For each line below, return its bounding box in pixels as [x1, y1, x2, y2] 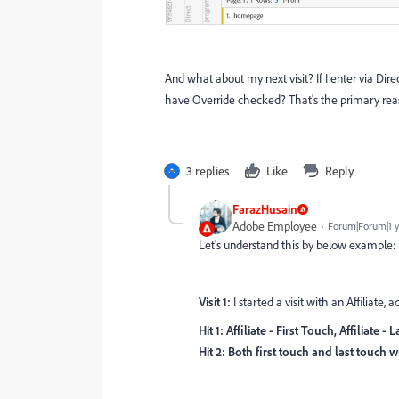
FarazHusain [232, 201, 297, 217]
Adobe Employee [232, 218, 317, 234]
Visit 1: [199, 294, 231, 310]
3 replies [186, 163, 229, 179]
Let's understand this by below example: [199, 237, 395, 253]
